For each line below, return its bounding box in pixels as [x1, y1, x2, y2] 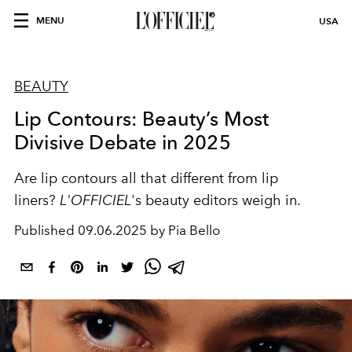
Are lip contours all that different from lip [14, 170, 278, 187]
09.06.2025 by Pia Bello [78, 222, 220, 238]
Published [14, 222, 78, 238]
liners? [14, 192, 60, 209]
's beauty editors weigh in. [131, 192, 304, 209]
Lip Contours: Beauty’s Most [14, 107, 269, 130]
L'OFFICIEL [60, 192, 131, 208]
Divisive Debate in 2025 [14, 130, 231, 154]
